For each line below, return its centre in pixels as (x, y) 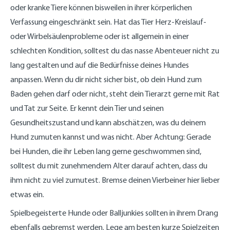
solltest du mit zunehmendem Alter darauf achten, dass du (109, 165)
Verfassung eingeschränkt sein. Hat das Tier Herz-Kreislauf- (108, 22)
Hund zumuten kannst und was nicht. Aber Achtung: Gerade (111, 137)
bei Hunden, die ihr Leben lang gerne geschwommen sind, (106, 151)
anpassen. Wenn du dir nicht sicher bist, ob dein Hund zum (106, 79)
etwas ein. (27, 194)
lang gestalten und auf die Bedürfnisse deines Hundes (100, 65)
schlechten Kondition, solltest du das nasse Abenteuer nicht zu (115, 50)
